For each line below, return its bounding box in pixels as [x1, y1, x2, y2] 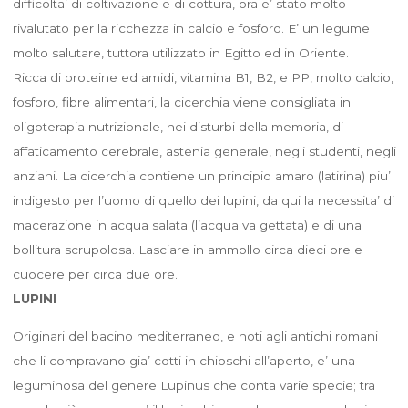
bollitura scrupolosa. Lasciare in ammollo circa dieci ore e [12, 241, 362, 257]
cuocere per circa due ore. [12, 266, 178, 281]
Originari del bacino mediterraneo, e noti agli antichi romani [12, 328, 378, 343]
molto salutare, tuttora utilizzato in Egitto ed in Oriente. [12, 45, 349, 60]
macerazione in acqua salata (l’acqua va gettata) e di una [12, 217, 362, 232]
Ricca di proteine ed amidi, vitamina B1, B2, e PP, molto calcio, [12, 69, 393, 85]
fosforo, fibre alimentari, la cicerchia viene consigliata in [12, 94, 351, 109]
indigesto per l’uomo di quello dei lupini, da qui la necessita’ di [12, 192, 394, 208]
